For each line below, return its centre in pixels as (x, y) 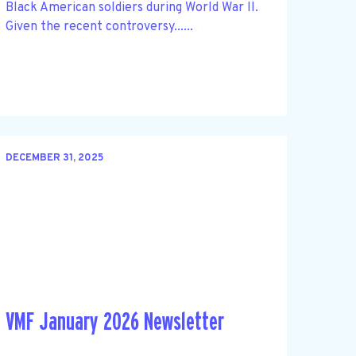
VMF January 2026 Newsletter (114, 322)
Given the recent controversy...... (99, 27)
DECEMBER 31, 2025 (54, 159)
